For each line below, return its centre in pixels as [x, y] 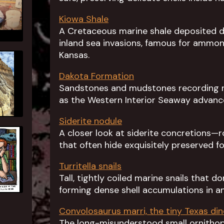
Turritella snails [90, 166]
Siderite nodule [90, 121]
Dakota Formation [96, 76]
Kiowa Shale [84, 19]
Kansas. [74, 55]
